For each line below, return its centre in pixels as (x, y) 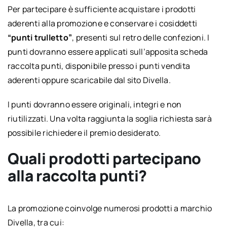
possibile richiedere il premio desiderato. (84, 133)
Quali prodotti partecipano (104, 158)
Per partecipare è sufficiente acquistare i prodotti (102, 9)
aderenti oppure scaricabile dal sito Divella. (89, 80)
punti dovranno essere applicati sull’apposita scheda (108, 51)
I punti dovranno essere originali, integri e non (94, 104)
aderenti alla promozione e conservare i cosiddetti (102, 23)
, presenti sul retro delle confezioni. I (141, 37)
